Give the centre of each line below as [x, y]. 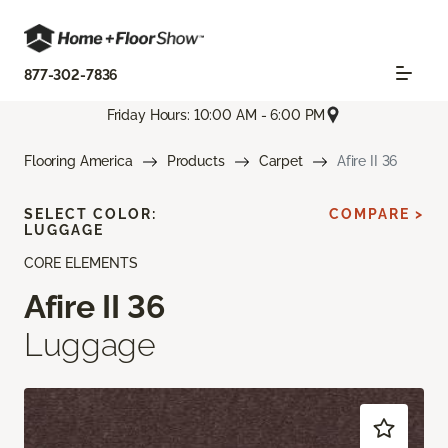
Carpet [280, 161]
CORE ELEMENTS [81, 263]
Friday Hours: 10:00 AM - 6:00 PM [216, 114]
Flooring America [78, 161]
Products [195, 161]
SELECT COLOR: [90, 214]
